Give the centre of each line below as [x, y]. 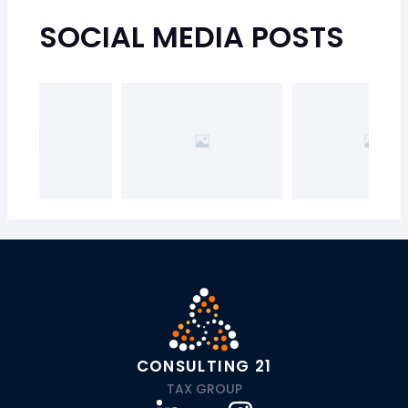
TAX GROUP [204, 389]
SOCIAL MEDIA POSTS [191, 37]
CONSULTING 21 [204, 367]
